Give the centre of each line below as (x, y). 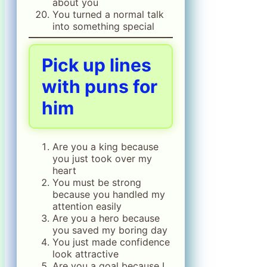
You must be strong (97, 183)
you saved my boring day (110, 230)
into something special (103, 27)
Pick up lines (97, 65)
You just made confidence (111, 242)
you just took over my (102, 159)
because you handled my (109, 195)
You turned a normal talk (108, 15)
